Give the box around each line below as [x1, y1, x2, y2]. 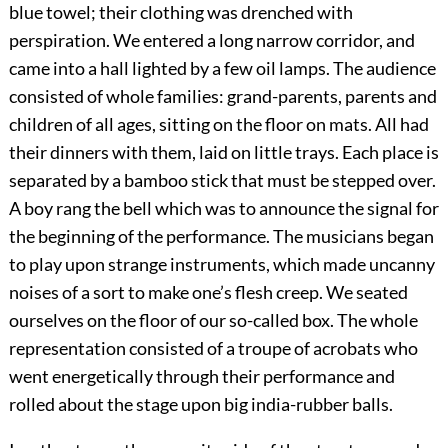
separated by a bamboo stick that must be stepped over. [8, 169, 436, 192]
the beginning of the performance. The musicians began [8, 225, 434, 248]
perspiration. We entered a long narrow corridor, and [8, 29, 415, 52]
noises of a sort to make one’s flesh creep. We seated [8, 281, 408, 304]
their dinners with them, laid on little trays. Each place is [8, 141, 439, 164]
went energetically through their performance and [8, 365, 395, 388]
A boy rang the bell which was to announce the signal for [8, 197, 439, 220]
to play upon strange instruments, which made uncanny [8, 253, 435, 276]
